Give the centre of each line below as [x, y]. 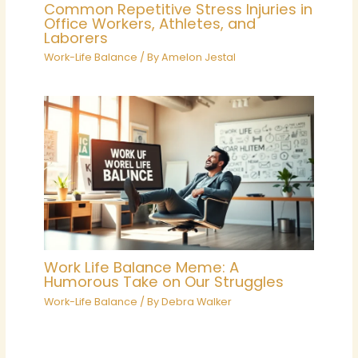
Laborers [76, 38]
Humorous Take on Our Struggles [164, 282]
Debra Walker [197, 301]
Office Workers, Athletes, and [150, 23]
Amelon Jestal [199, 58]
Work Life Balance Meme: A [142, 268]
